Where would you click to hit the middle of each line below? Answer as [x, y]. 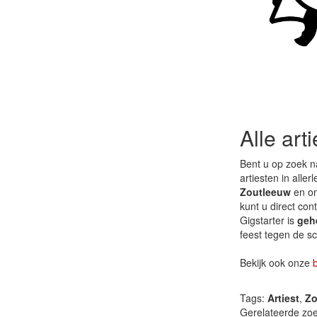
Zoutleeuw [265, 191]
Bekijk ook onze [276, 262]
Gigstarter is [269, 220]
